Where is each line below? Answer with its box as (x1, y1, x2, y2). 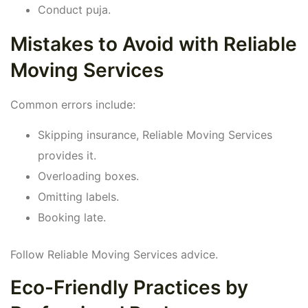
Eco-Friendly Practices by (10, 276, 248, 300)
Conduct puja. (38, 3, 111, 17)
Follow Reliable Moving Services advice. (10, 247, 218, 262)
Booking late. (38, 210, 106, 225)
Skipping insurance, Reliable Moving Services (38, 128, 272, 142)
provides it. (38, 148, 96, 163)
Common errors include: (10, 98, 135, 112)
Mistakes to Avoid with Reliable (10, 32, 297, 56)
